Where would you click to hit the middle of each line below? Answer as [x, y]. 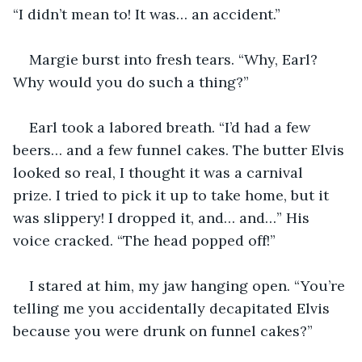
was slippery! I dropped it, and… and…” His [163, 217]
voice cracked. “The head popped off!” [144, 240]
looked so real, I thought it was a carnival [160, 172]
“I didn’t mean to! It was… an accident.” [147, 14]
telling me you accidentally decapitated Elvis [173, 308]
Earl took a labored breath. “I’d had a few [172, 127]
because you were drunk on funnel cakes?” [163, 330]
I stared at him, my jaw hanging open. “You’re [189, 285]
